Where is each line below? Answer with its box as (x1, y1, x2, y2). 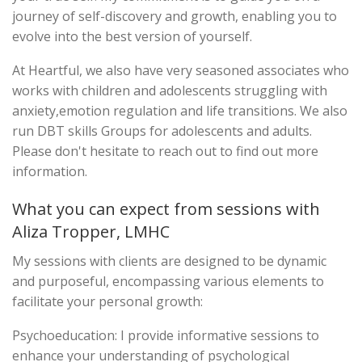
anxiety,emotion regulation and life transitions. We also (12, 102, 347, 120)
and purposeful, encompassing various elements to (12, 272, 324, 290)
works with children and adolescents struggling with (12, 82, 327, 99)
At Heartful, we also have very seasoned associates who (12, 61, 349, 79)
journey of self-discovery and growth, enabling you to (12, 7, 337, 25)
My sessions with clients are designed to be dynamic (12, 252, 326, 270)
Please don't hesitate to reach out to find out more (12, 142, 318, 160)
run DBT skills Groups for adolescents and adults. (12, 122, 312, 140)
